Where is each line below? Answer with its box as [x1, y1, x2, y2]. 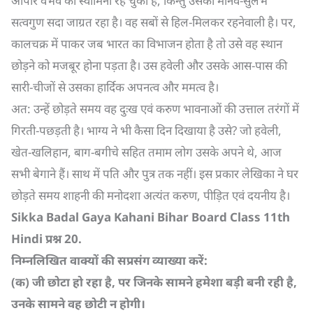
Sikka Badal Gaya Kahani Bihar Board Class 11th [11, 209, 290, 225]
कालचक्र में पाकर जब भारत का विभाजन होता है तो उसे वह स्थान [11, 36, 282, 52]
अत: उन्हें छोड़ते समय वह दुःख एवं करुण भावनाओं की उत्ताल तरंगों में [11, 101, 299, 117]
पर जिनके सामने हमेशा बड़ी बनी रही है [118, 274, 293, 290]
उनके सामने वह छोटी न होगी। [11, 296, 145, 312]
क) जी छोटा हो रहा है [15, 274, 112, 290]
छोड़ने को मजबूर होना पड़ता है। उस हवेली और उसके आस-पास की [11, 57, 287, 73]
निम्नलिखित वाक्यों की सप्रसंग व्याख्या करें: [11, 252, 208, 268]
